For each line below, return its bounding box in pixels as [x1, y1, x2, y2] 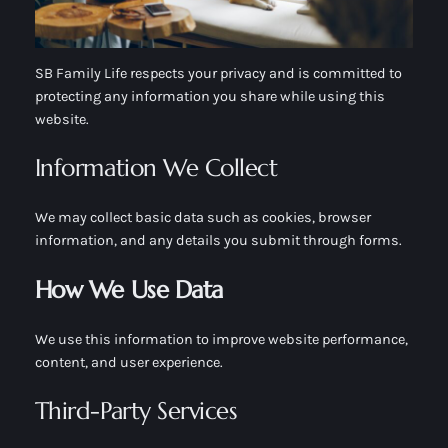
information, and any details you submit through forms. [34, 232, 402, 250]
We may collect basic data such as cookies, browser [34, 209, 371, 227]
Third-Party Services [34, 395, 238, 426]
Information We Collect [34, 153, 278, 184]
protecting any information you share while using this [34, 88, 385, 106]
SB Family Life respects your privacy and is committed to [34, 65, 402, 83]
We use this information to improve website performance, [34, 330, 408, 348]
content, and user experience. [34, 353, 223, 371]
